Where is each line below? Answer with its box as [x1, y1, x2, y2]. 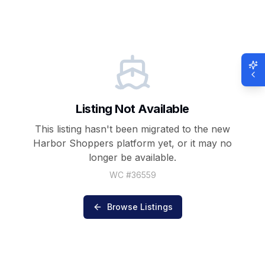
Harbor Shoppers [33, 137, 114, 149]
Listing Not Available [76, 101, 189, 116]
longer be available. [89, 151, 176, 163]
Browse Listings [106, 201, 173, 212]
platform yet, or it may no [114, 137, 232, 149]
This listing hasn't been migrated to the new [35, 122, 230, 135]
